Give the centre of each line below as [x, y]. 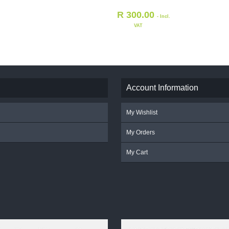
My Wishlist [142, 112]
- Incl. [163, 16]
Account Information [163, 87]
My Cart [137, 152]
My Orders [141, 132]
